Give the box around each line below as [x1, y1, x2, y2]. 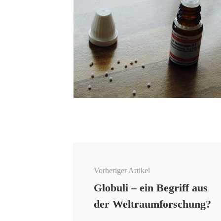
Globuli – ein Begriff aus [94, 182, 208, 194]
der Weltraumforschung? [94, 198, 212, 211]
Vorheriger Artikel [94, 166, 150, 175]
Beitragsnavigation [73, 143, 169, 156]
